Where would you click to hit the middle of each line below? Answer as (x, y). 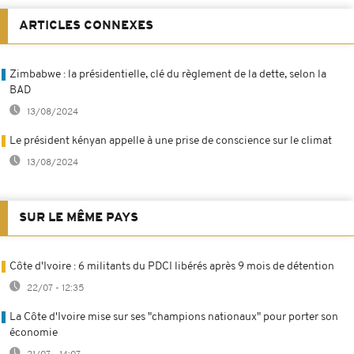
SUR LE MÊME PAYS (79, 218)
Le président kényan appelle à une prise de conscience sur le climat (171, 141)
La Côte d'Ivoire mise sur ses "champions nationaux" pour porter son (174, 318)
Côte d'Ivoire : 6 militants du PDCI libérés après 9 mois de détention (172, 267)
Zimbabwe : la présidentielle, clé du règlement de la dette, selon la (168, 75)
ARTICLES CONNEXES (86, 26)
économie (34, 333)
